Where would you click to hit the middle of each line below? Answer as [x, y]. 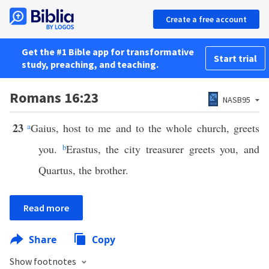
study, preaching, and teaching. [90, 64]
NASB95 [237, 100]
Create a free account [206, 19]
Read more [46, 208]
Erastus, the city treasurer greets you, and [163, 149]
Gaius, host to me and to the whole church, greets [145, 128]
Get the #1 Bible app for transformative [108, 52]
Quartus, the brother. [83, 170]
